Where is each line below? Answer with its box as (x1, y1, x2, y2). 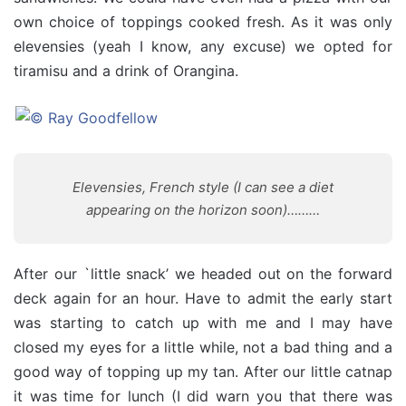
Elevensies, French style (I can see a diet (72, 179, 333, 196)
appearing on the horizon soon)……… (86, 201, 320, 218)
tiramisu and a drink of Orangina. (14, 62, 238, 80)
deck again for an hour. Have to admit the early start (14, 289, 392, 307)
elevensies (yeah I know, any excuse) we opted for (14, 37, 392, 55)
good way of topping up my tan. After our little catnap (14, 362, 392, 381)
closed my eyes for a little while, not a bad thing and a (14, 338, 392, 356)
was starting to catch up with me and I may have (14, 314, 392, 332)
